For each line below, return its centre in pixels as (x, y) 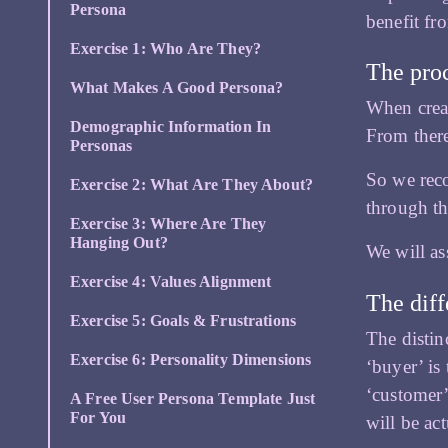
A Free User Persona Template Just (193, 399)
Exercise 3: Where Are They (168, 224)
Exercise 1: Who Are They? (165, 49)
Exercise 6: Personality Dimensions (191, 360)
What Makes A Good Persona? (177, 88)
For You (98, 418)
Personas (101, 146)
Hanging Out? (119, 243)
